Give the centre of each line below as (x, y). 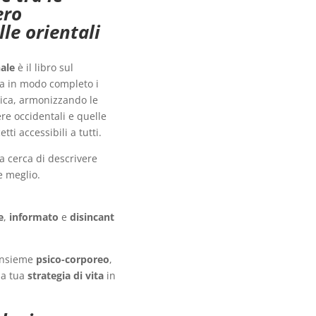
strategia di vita (66, 275)
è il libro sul (44, 67)
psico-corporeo (73, 259)
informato (36, 217)
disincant (91, 217)
